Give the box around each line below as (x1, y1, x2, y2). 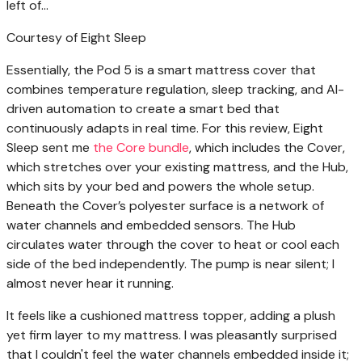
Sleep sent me (6, 139, 93, 157)
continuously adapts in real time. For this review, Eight (6, 120, 323, 137)
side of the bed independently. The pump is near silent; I (6, 255, 335, 273)
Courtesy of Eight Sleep (6, 29, 146, 47)
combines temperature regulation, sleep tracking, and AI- (6, 81, 344, 99)
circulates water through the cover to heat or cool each (6, 236, 339, 254)
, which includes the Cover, (189, 139, 345, 157)
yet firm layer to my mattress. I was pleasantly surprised (6, 326, 337, 344)
